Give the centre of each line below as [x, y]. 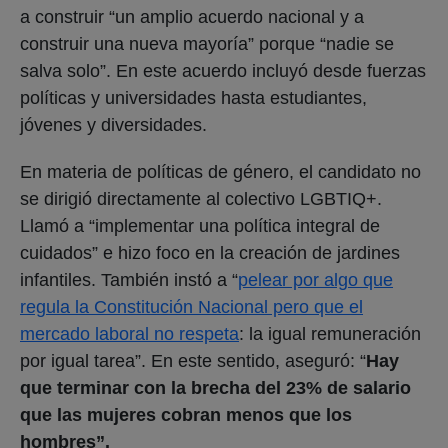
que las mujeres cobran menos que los [186, 414]
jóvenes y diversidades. [116, 124]
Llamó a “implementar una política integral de [200, 225]
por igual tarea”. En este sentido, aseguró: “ [193, 360]
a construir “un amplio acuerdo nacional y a [192, 16]
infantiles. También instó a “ [129, 279]
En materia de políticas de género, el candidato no [220, 171]
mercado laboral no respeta [129, 333]
